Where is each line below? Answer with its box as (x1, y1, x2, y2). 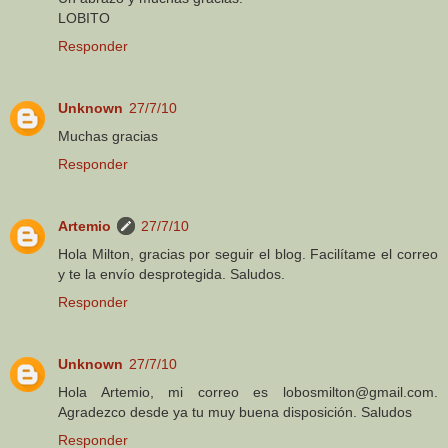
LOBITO (58, 9, 110, 26)
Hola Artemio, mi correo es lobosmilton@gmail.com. (58, 383, 438, 400)
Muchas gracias (58, 127, 158, 144)
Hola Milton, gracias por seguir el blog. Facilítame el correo (58, 245, 438, 262)
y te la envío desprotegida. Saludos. (58, 265, 285, 282)
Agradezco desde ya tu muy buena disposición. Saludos (58, 403, 412, 420)
